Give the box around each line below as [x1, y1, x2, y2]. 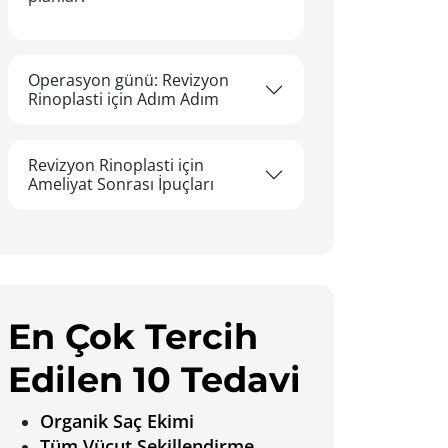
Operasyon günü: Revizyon [28, 69, 229, 91]
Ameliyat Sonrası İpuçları [28, 173, 214, 195]
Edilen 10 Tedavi [8, 358, 301, 401]
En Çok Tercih [8, 315, 258, 358]
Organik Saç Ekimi [40, 409, 194, 433]
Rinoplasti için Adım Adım [28, 88, 219, 110]
